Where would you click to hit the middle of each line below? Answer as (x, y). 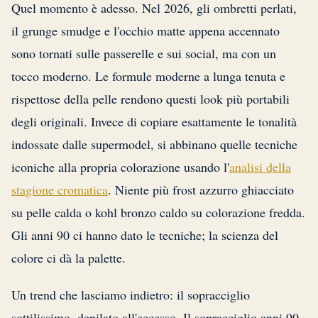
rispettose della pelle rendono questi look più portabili (150, 99)
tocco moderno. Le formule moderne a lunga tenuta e (148, 76)
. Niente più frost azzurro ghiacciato (201, 190)
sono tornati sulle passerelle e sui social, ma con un (144, 54)
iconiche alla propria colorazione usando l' (120, 167)
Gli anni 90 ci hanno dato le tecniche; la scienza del (145, 235)
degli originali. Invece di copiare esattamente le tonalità (154, 122)
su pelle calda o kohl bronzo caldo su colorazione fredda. (158, 213)
